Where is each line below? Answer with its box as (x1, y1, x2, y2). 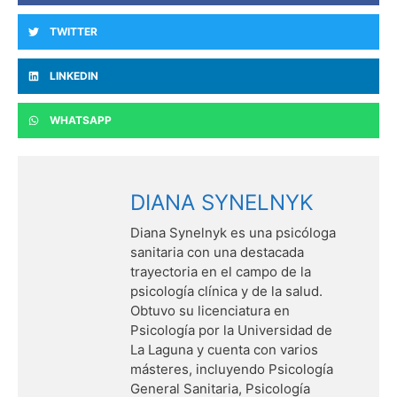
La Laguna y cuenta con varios (130, 340, 318, 358)
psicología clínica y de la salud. (130, 282, 323, 300)
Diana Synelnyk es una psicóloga (130, 223, 336, 241)
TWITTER (50, 24, 97, 38)
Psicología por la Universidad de (130, 321, 332, 339)
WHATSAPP (50, 113, 112, 127)
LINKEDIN (50, 68, 98, 82)
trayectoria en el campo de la (130, 262, 311, 280)
